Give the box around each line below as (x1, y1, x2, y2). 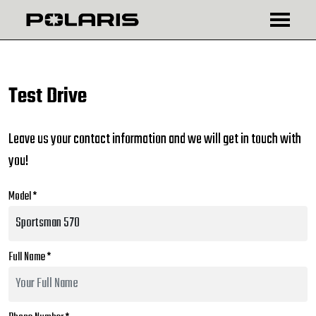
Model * (8, 188, 37, 206)
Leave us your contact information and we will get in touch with (8, 128, 301, 150)
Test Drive (8, 80, 87, 113)
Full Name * (8, 248, 51, 267)
